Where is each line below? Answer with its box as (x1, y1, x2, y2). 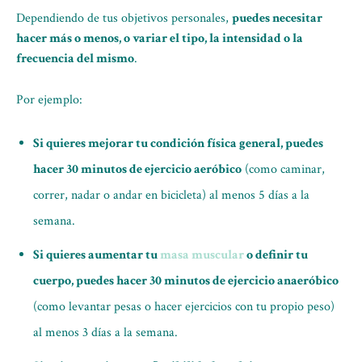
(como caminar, (242, 161, 325, 178)
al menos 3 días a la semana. (33, 324, 178, 341)
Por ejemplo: (16, 91, 82, 108)
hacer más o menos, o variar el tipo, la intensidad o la (16, 30, 303, 47)
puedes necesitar (232, 10, 322, 27)
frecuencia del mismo (16, 50, 134, 67)
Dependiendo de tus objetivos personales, (16, 10, 232, 27)
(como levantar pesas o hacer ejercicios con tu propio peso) (33, 298, 335, 315)
